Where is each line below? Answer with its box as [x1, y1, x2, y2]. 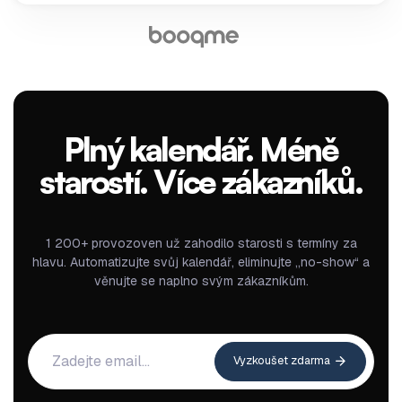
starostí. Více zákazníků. [39, 161, 363, 202]
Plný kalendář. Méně [64, 128, 338, 170]
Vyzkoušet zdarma [233, 352, 333, 368]
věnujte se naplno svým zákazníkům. [93, 272, 309, 289]
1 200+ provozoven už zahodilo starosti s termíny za [45, 234, 357, 251]
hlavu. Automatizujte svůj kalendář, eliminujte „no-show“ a [32, 253, 370, 270]
